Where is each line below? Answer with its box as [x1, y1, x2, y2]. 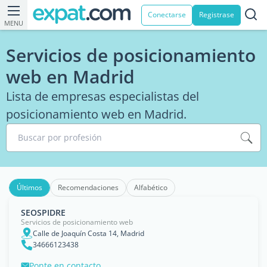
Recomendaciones [58, 182, 119, 193]
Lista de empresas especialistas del [6, 88, 199, 104]
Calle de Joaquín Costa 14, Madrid [33, 228, 144, 238]
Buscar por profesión [18, 132, 102, 143]
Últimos [17, 182, 42, 193]
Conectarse [148, 10, 186, 20]
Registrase [199, 10, 234, 20]
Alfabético [134, 182, 167, 193]
